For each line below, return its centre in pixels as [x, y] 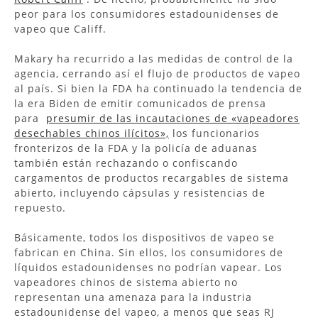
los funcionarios [214, 133]
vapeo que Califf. [60, 28]
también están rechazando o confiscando [126, 163]
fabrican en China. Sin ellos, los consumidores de [149, 252]
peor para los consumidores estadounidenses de [147, 13]
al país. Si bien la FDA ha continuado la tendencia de [158, 88]
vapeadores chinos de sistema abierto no [126, 282]
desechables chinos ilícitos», [92, 133]
